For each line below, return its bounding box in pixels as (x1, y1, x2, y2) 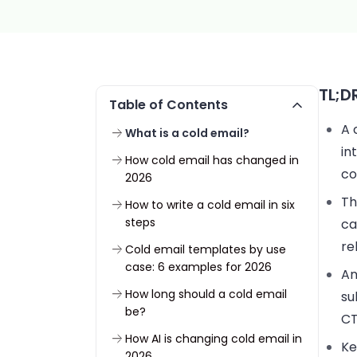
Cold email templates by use (125, 241, 286, 257)
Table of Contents (109, 96, 228, 114)
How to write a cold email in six (125, 197, 295, 213)
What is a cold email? (125, 125, 249, 141)
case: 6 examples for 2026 (125, 259, 272, 275)
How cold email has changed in (125, 152, 299, 168)
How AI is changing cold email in (125, 331, 302, 347)
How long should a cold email (125, 286, 287, 302)
